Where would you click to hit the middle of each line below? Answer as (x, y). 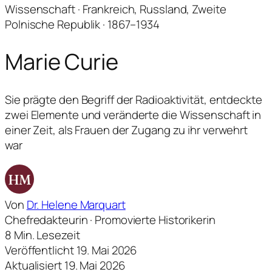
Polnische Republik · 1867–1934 (82, 24)
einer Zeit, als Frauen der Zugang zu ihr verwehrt (127, 130)
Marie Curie (62, 62)
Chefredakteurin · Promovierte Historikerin (110, 219)
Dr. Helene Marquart (76, 204)
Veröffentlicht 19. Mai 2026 (71, 250)
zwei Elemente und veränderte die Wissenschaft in (133, 115)
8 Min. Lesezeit (42, 235)
